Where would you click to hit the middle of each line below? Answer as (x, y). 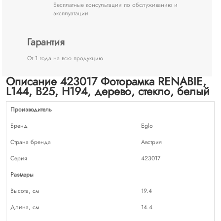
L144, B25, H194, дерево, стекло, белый (108, 91)
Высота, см (25, 191)
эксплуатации (71, 13)
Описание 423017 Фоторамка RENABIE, (106, 81)
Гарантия (46, 42)
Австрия (152, 142)
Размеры (22, 174)
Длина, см (25, 207)
